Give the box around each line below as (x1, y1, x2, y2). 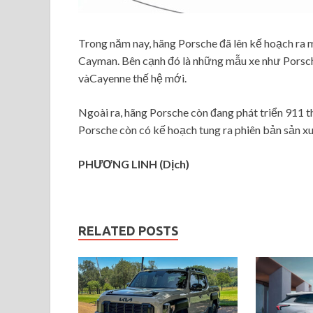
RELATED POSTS (78, 224, 178, 238)
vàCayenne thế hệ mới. (78, 71, 187, 85)
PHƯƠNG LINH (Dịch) (78, 157, 189, 171)
